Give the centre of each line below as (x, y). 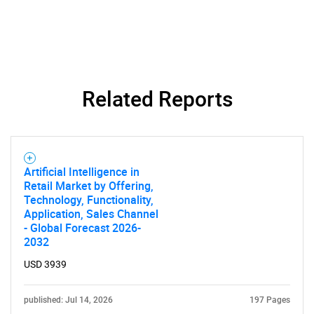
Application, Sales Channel (91, 214)
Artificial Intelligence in (82, 172)
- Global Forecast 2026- (82, 228)
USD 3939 (45, 264)
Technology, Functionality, (89, 200)
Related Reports (157, 98)
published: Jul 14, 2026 (68, 300)
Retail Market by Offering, (89, 186)
